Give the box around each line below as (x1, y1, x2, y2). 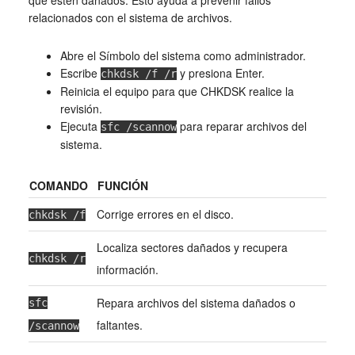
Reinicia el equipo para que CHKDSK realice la (59, 82, 294, 99)
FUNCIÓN (97, 177, 148, 193)
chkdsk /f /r (100, 67, 177, 80)
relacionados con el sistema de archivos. (28, 9, 232, 25)
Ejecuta (59, 117, 101, 134)
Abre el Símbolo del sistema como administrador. (59, 47, 306, 63)
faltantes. (96, 316, 143, 333)
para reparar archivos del (176, 117, 307, 134)
